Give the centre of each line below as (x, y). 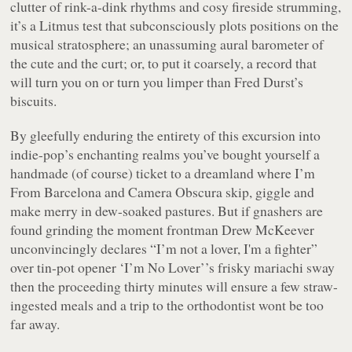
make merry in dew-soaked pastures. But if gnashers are (167, 210)
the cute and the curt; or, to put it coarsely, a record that (164, 62)
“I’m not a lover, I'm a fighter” (234, 248)
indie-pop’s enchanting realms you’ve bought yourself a (165, 154)
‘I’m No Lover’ (163, 267)
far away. (35, 323)
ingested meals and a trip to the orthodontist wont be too (167, 304)
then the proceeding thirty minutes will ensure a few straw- (174, 286)
